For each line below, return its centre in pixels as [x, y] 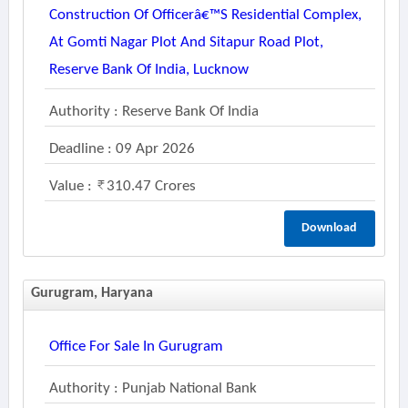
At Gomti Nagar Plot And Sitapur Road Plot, [186, 42]
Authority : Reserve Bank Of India [153, 112]
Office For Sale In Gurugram [136, 347]
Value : [72, 186]
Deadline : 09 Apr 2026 [122, 149]
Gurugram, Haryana [92, 293]
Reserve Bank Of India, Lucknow [148, 70]
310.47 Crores [151, 186]
